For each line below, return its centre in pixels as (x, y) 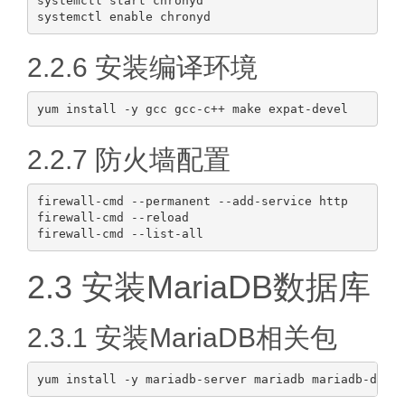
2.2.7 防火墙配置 (129, 160)
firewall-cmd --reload (113, 217)
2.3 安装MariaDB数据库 (199, 287)
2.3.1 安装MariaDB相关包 (182, 338)
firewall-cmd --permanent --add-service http (192, 201)
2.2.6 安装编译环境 (142, 67)
